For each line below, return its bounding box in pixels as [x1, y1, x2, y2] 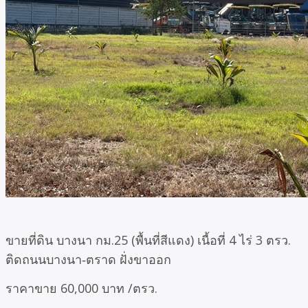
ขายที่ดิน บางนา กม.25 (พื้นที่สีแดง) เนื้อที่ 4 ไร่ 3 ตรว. [5, 231, 291, 248]
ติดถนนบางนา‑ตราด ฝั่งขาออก [5, 250, 171, 267]
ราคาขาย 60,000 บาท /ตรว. [5, 279, 157, 296]
